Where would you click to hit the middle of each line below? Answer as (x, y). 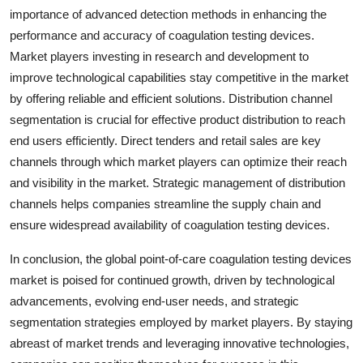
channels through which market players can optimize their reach (178, 161)
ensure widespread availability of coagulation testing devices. (170, 224)
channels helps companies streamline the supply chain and (165, 203)
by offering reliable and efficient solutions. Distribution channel (171, 98)
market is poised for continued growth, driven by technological (172, 280)
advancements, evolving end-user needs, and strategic (154, 301)
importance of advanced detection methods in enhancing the (168, 14)
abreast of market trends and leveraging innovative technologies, (179, 343)
